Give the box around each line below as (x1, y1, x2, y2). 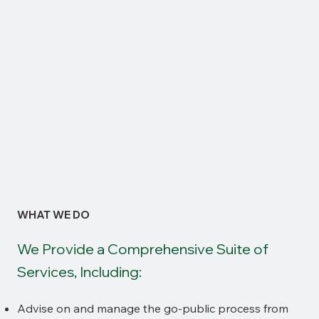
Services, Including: (16, 263, 142, 281)
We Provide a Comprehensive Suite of (16, 240, 268, 258)
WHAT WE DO (16, 208, 90, 222)
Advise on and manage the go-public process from (16, 301, 288, 316)
